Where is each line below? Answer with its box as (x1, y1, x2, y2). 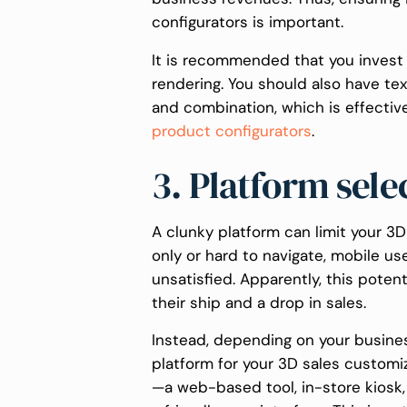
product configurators (152, 121, 312, 142)
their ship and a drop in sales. (152, 292, 371, 313)
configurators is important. (152, 12, 348, 33)
